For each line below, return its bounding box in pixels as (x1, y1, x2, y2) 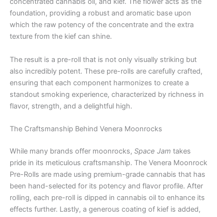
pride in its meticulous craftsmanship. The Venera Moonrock (10, 158, 207, 167)
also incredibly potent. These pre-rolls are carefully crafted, (10, 66, 202, 76)
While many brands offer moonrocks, (10, 146, 134, 155)
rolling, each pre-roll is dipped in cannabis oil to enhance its (10, 193, 205, 202)
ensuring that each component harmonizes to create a (10, 78, 189, 87)
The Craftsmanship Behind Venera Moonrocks (10, 124, 162, 134)
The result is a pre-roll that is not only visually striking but (10, 55, 197, 64)
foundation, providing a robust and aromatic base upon (10, 9, 191, 18)
